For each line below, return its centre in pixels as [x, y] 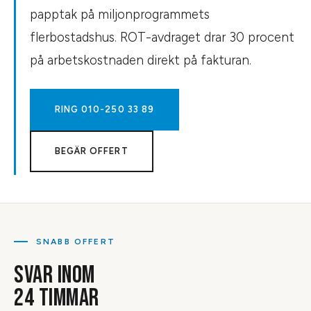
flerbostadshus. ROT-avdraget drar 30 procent [162, 37]
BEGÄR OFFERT [92, 151]
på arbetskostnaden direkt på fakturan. [141, 60]
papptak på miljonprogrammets [120, 15]
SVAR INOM [54, 275]
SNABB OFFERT [76, 242]
